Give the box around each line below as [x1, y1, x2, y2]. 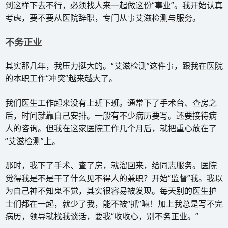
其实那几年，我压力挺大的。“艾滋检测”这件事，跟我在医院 [5, 60, 223, 71]
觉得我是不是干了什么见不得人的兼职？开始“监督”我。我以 [5, 172, 223, 184]
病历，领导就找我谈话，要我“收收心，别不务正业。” [5, 210, 198, 222]
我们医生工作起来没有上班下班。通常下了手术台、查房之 [5, 97, 217, 108]
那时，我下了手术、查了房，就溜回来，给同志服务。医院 [5, 159, 217, 171]
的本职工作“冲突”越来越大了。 [5, 72, 117, 84]
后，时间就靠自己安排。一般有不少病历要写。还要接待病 [5, 109, 217, 121]
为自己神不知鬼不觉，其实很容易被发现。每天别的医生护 [5, 185, 217, 196]
